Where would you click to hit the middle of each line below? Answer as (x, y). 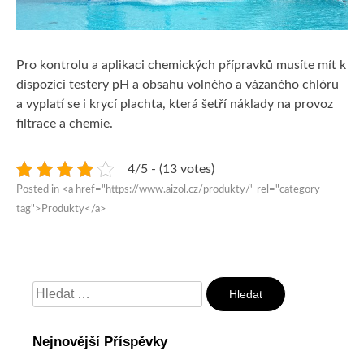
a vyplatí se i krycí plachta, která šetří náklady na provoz (175, 104)
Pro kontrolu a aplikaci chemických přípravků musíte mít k (181, 65)
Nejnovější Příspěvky (100, 342)
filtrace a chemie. (65, 124)
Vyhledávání (67, 286)
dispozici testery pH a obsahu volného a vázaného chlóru (178, 85)
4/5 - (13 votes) (171, 169)
